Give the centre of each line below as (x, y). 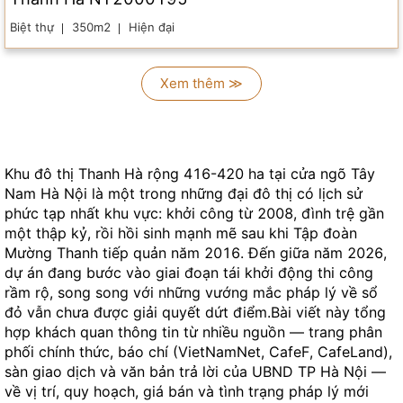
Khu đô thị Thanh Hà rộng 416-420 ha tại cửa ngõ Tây (190, 173)
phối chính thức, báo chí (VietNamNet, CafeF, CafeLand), (198, 351)
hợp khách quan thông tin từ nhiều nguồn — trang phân (193, 331)
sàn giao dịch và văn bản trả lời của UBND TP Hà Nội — (195, 371)
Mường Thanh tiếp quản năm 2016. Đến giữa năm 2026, (196, 252)
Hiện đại (152, 27)
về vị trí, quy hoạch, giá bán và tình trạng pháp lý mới (187, 391)
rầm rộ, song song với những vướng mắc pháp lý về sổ (191, 292)
